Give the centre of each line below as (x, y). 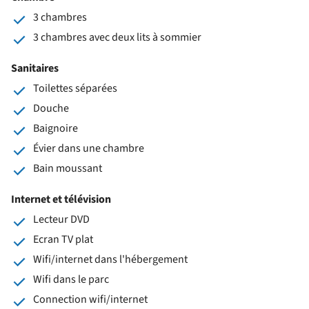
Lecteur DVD (61, 219)
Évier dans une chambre (89, 148)
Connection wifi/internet (90, 299)
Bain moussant (68, 168)
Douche (51, 108)
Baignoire (56, 128)
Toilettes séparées (75, 88)
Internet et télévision (61, 199)
